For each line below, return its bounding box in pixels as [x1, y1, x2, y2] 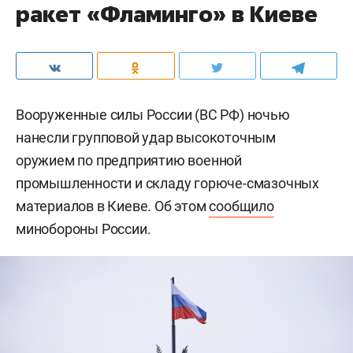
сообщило [209, 198, 274, 215]
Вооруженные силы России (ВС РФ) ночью [16, 106, 290, 124]
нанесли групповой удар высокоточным [16, 129, 276, 147]
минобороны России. [16, 221, 151, 238]
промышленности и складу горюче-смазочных [16, 175, 319, 192]
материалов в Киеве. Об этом [16, 198, 210, 215]
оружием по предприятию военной [16, 152, 242, 169]
